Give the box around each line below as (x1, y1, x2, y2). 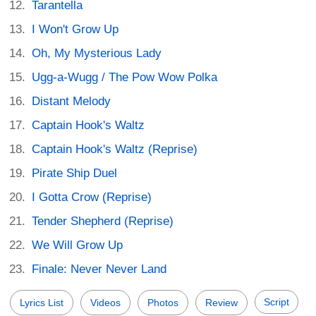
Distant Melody (32, 94, 111, 108)
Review (205, 296, 238, 308)
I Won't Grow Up (32, 22, 119, 36)
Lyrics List (20, 296, 63, 308)
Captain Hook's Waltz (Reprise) (32, 142, 198, 156)
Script (264, 296, 289, 308)
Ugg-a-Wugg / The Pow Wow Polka (32, 70, 218, 84)
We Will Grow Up (32, 238, 123, 252)
